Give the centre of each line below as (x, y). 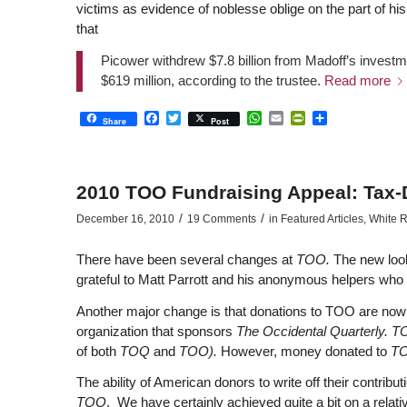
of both (98, 351)
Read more (357, 80)
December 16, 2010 (125, 219)
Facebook (191, 117)
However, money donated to (305, 351)
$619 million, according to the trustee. (212, 80)
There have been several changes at (186, 259)
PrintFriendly (346, 117)
